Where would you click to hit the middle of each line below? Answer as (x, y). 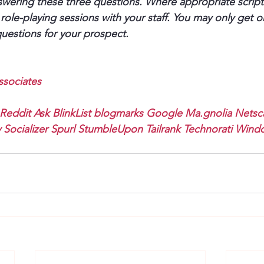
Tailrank (163, 129)
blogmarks (118, 113)
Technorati (208, 129)
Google (164, 113)
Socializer (26, 129)
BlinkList (72, 113)
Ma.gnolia (208, 113)
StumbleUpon (110, 129)
